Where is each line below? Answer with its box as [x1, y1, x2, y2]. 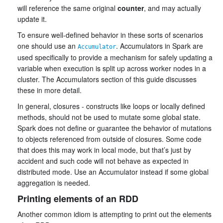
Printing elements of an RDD [17, 192, 138, 205]
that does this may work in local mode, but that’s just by [17, 145, 191, 155]
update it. [17, 14, 47, 24]
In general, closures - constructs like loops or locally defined [17, 101, 205, 111]
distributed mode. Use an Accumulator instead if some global [17, 167, 209, 177]
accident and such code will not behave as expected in [17, 156, 189, 166]
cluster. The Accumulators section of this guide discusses [17, 74, 197, 84]
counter [117, 3, 144, 13]
